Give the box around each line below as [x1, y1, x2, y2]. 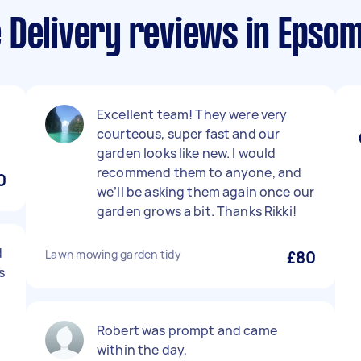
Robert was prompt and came [97, 322, 277, 339]
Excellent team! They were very [97, 106, 288, 123]
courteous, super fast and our [97, 125, 280, 143]
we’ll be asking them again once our [97, 183, 315, 201]
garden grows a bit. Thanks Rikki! [97, 202, 297, 220]
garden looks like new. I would [97, 144, 276, 162]
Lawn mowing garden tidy [45, 247, 181, 262]
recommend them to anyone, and [97, 164, 302, 181]
